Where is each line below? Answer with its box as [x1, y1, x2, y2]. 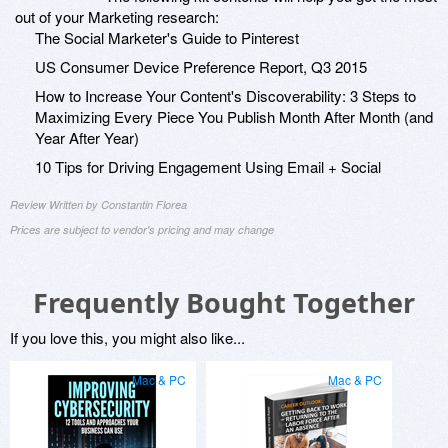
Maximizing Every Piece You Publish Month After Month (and [35, 106, 433, 128]
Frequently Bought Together [33, 284, 415, 322]
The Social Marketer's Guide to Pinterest [35, 27, 299, 49]
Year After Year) [35, 127, 139, 149]
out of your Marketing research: [15, 6, 219, 28]
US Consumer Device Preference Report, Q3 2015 [35, 56, 367, 78]
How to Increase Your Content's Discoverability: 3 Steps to [35, 85, 416, 107]
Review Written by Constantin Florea [10, 197, 187, 213]
